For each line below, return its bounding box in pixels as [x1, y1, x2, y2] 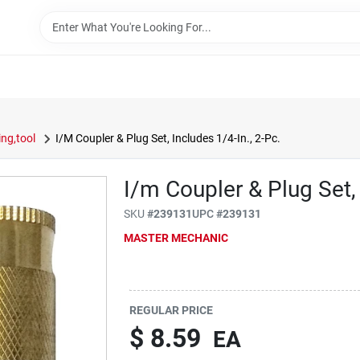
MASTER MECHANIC [124, 231, 229, 244]
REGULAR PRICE [129, 304, 214, 317]
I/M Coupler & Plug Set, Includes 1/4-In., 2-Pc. [55, 132, 280, 145]
